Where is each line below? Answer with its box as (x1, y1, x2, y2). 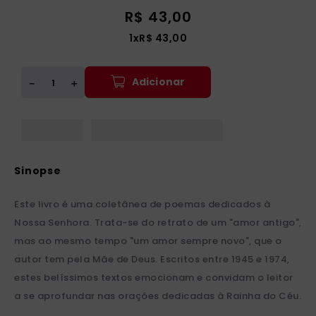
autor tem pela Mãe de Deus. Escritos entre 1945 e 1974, (14, 253, 290, 267)
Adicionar (131, 74, 186, 89)
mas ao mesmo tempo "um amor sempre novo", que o (14, 234, 282, 248)
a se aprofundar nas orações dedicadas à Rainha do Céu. (14, 289, 301, 303)
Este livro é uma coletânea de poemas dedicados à (14, 197, 270, 212)
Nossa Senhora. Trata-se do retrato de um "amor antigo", (14, 216, 302, 230)
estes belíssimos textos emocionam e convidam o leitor (14, 271, 293, 285)
